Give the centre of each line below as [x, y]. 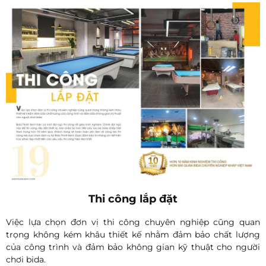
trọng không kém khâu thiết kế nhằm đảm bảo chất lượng [133, 234]
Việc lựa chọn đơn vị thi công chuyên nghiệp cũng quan [133, 222]
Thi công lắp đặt [133, 199]
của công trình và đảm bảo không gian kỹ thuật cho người [133, 247]
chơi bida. [26, 259]
